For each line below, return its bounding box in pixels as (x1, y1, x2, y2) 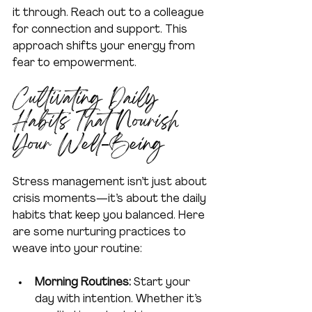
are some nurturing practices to (13, 227, 189, 239)
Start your (131, 277, 193, 289)
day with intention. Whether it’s (35, 294, 205, 306)
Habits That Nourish (13, 104, 186, 142)
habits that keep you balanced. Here (13, 210, 208, 222)
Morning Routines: (35, 277, 131, 289)
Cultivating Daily (13, 81, 164, 119)
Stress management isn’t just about (13, 177, 210, 189)
